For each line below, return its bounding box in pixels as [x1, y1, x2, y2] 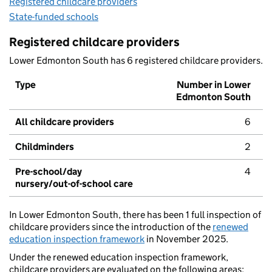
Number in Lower [177, 79, 251, 91]
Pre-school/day [15, 166, 82, 178]
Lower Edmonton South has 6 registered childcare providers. [9, 55, 263, 67]
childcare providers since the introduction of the [9, 221, 212, 233]
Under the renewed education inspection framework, [9, 251, 228, 263]
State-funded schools [9, 11, 98, 23]
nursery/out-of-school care [15, 178, 133, 190]
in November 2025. [144, 233, 228, 245]
